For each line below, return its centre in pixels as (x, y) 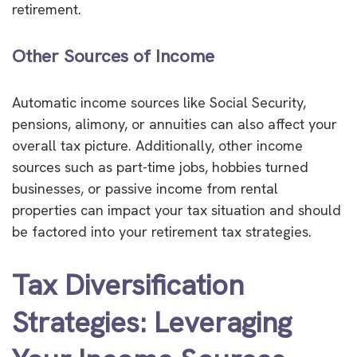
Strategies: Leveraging (152, 323)
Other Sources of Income (113, 56)
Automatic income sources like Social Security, (159, 103)
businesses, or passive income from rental (145, 189)
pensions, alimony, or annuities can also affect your (175, 124)
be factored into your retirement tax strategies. (162, 232)
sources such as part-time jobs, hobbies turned (160, 167)
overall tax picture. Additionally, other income (157, 146)
